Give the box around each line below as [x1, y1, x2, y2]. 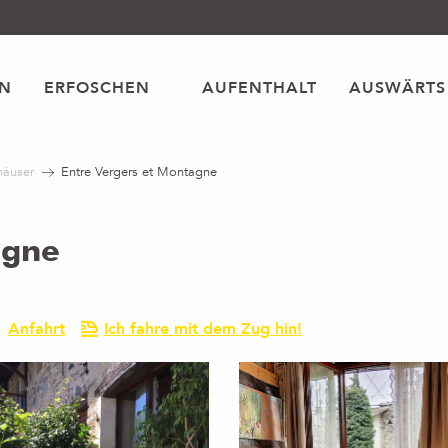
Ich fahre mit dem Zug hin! [104, 318, 302, 340]
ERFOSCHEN [43, 76, 150, 99]
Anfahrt [8, 318, 65, 340]
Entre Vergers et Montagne [61, 163, 217, 181]
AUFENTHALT [201, 76, 317, 99]
